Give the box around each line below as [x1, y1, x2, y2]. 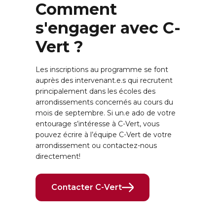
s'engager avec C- [36, 18, 181, 38]
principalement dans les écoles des [36, 87, 155, 96]
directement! [36, 152, 80, 161]
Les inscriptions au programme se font [36, 65, 168, 74]
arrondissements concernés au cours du [36, 98, 173, 107]
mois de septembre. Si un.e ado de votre [36, 109, 176, 118]
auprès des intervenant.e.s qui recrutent [36, 76, 173, 85]
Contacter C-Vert [51, 183, 122, 192]
